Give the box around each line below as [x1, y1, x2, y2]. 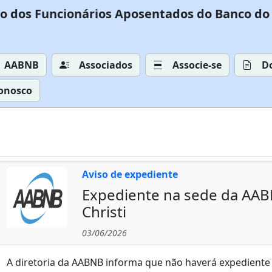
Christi [82, 202, 126, 222]
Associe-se [172, 58, 222, 72]
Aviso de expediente [82, 168, 178, 181]
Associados [79, 58, 132, 72]
